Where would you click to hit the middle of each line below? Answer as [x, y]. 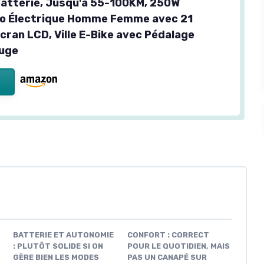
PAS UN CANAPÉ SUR [167, 258]
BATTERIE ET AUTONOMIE [63, 235]
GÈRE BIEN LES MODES [56, 258]
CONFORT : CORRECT [168, 235]
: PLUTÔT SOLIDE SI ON [58, 246]
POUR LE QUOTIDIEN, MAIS [178, 246]
